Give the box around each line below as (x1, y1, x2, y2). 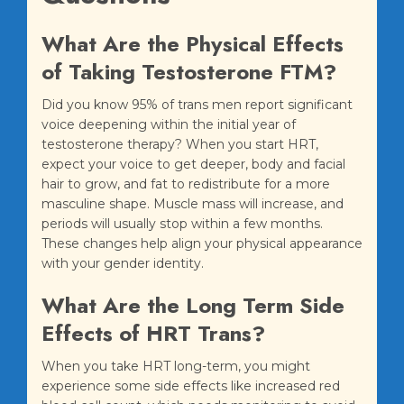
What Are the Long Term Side (41, 289, 344, 322)
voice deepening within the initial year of (41, 116, 296, 133)
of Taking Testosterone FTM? (41, 56, 336, 88)
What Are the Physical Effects (41, 28, 344, 60)
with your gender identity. (41, 255, 204, 272)
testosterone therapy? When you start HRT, (41, 136, 318, 153)
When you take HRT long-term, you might (41, 358, 310, 375)
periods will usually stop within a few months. (41, 216, 323, 233)
